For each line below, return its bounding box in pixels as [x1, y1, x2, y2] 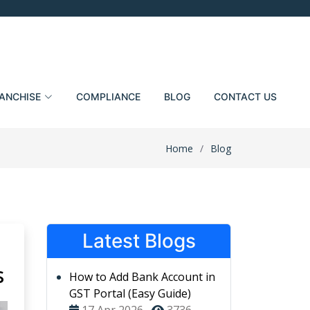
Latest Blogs [82, 229, 196, 253]
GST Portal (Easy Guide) [69, 286, 191, 301]
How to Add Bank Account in [69, 269, 215, 284]
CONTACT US [213, 91, 277, 102]
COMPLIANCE [75, 91, 140, 102]
